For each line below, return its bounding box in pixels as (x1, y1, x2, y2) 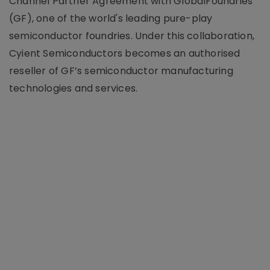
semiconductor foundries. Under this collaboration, (9, 29, 255, 43)
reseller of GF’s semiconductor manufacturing (9, 64, 233, 78)
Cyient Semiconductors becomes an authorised (9, 46, 240, 60)
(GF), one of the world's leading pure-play (9, 11, 213, 25)
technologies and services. (9, 81, 138, 95)
